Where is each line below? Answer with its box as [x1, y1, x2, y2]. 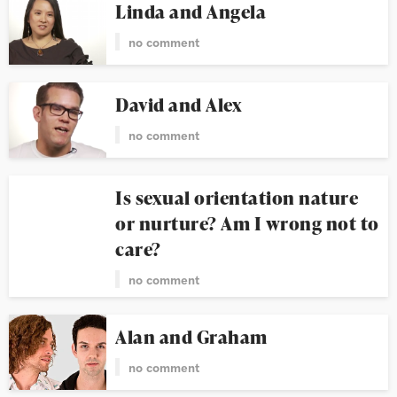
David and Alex [115, 91, 242, 117]
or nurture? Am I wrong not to [115, 210, 379, 236]
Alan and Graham [115, 323, 268, 349]
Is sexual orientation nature [115, 184, 358, 210]
